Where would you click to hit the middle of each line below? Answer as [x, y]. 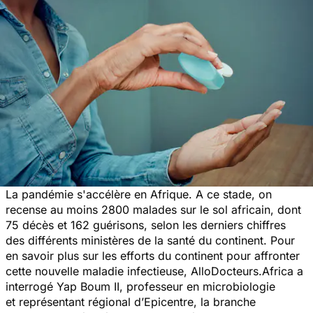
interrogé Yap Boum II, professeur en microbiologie [140, 286]
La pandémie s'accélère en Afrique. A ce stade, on [139, 194]
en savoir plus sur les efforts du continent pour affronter [153, 255]
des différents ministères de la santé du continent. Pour [150, 240]
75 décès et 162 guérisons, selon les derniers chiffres [146, 225]
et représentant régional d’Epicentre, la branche [131, 301]
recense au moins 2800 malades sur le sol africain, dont [153, 209]
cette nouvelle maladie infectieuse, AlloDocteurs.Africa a [154, 271]
